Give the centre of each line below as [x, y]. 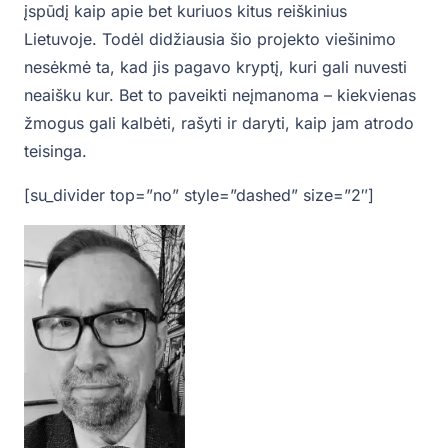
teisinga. [55, 151]
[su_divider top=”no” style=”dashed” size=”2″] [199, 195]
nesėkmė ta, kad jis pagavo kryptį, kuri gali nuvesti [215, 67]
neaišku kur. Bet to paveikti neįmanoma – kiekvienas [220, 95]
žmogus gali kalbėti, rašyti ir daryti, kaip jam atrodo [219, 123]
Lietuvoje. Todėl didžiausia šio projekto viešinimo [210, 39]
